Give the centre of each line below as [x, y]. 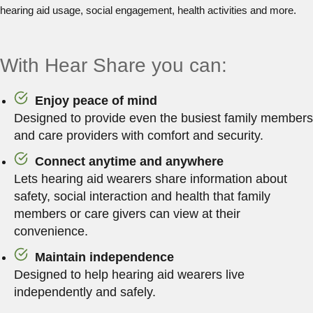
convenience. [51, 231]
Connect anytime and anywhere [129, 161]
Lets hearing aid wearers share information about [151, 179]
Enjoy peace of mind [96, 100]
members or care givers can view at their [127, 213]
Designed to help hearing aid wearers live [129, 274]
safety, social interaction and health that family [142, 196]
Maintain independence [104, 257]
